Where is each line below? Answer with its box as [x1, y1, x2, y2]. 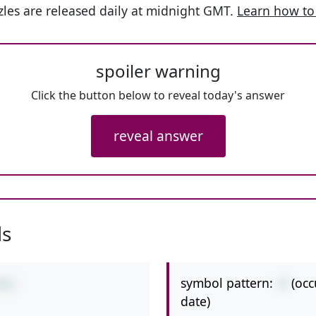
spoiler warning [95, 59, 221, 83]
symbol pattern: [181, 274, 273, 291]
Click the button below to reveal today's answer [31, 87, 285, 103]
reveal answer [113, 126, 203, 145]
